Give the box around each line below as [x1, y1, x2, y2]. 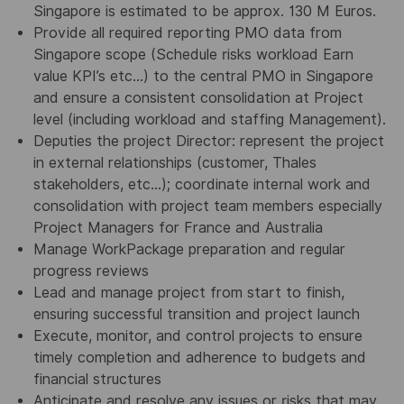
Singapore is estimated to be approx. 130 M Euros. [32, 3, 376, 21]
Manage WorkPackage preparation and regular [32, 241, 345, 259]
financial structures [32, 371, 161, 389]
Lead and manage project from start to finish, [32, 284, 344, 302]
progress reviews [32, 262, 149, 280]
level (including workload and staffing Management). [32, 111, 386, 129]
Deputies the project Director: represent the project [32, 133, 384, 151]
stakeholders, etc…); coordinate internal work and [32, 176, 371, 194]
